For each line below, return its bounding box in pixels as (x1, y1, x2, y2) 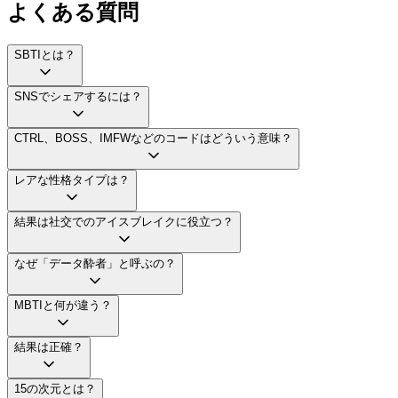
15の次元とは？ (14, 381, 96, 395)
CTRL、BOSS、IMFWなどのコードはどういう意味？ (14, 131, 292, 145)
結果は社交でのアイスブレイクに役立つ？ (14, 214, 234, 228)
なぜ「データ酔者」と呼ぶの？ (14, 256, 176, 270)
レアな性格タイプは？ (14, 172, 130, 187)
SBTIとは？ (14, 47, 76, 61)
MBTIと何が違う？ (14, 298, 112, 312)
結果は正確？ (14, 339, 84, 354)
